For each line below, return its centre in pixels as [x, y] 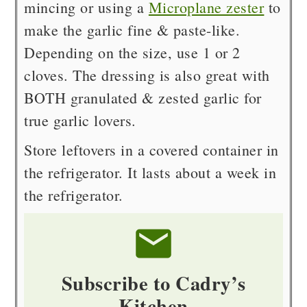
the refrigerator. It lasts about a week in [150, 172]
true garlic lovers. [80, 120]
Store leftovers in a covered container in [151, 149]
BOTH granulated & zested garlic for [143, 97]
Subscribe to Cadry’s [153, 283]
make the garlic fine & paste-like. [132, 29]
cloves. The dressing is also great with [147, 75]
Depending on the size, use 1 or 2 [132, 52]
